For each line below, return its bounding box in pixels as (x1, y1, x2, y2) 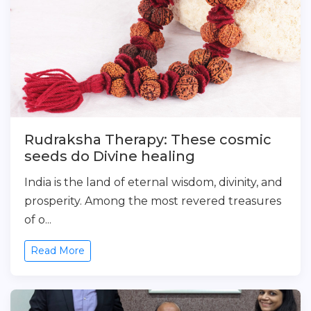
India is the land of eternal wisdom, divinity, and (24, 176, 283, 189)
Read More (31, 244, 85, 257)
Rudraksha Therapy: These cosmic (24, 131, 271, 148)
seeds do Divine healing (24, 148, 195, 165)
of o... (24, 213, 51, 226)
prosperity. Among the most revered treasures (24, 194, 281, 208)
